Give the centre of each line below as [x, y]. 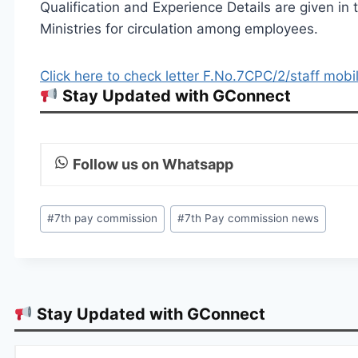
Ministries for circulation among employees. [179, 28]
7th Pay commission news [252, 219]
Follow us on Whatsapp [153, 164]
